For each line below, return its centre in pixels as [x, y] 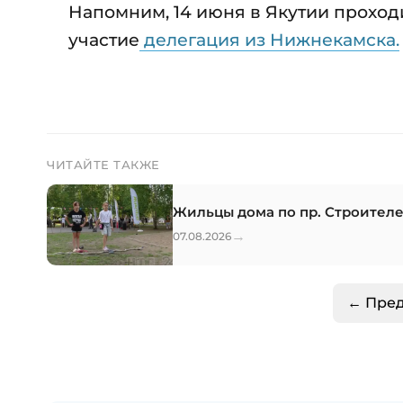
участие [104, 40]
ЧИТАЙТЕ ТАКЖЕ [103, 165]
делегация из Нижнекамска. [269, 40]
